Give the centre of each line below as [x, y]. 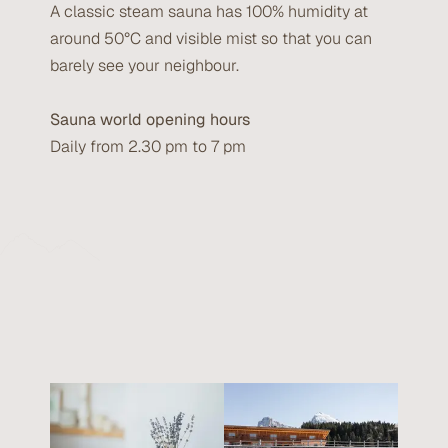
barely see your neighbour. [144, 65]
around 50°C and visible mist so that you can [211, 38]
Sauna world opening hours [150, 119]
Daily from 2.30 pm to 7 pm [148, 146]
